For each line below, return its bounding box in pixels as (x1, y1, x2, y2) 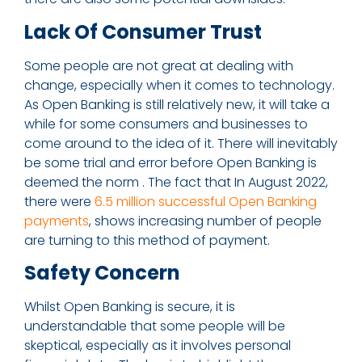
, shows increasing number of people (89, 211, 322, 230)
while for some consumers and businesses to (24, 114, 308, 133)
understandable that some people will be (24, 317, 285, 336)
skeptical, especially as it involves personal (24, 336, 291, 356)
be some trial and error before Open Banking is (24, 153, 317, 172)
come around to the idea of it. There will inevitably (24, 133, 338, 153)
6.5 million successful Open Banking (95, 192, 317, 211)
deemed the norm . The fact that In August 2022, (24, 172, 328, 192)
